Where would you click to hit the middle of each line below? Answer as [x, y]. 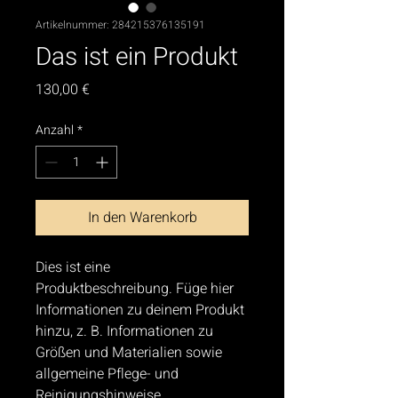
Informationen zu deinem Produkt [142, 310]
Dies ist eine [75, 267]
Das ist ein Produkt [137, 57]
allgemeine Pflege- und [109, 374]
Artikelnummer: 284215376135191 [120, 25]
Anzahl [55, 130]
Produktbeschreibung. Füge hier [136, 289]
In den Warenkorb [142, 218]
